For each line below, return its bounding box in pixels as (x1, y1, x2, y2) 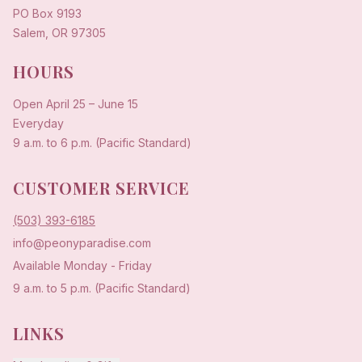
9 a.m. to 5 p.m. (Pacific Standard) (13, 281, 191, 296)
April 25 (46, 97, 86, 112)
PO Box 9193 (13, 6, 82, 21)
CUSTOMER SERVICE (13, 177, 190, 200)
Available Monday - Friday (13, 259, 152, 273)
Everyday (13, 116, 64, 131)
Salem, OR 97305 (13, 26, 106, 40)
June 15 (98, 97, 138, 112)
